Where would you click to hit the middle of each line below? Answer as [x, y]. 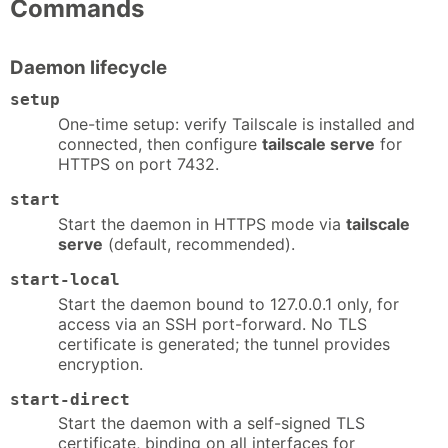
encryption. [100, 363]
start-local [65, 279]
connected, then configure [160, 143]
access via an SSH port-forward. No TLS [212, 323]
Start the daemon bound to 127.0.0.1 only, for [228, 303]
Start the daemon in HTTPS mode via [202, 223]
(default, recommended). [199, 243]
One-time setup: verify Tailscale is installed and [236, 123]
